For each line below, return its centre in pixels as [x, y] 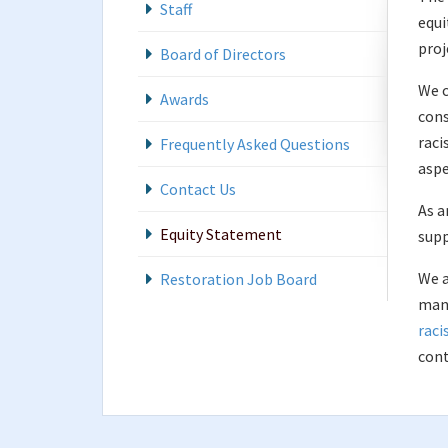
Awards [184, 99]
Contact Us [198, 189]
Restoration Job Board [238, 279]
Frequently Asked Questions [255, 144]
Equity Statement [221, 234]
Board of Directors [223, 54]
